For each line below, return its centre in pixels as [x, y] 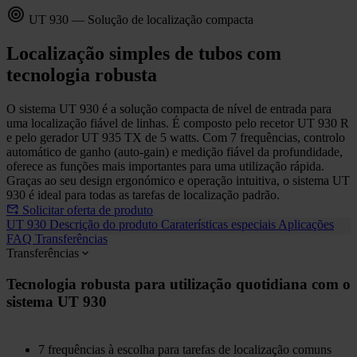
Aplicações [306, 224]
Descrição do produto [105, 224]
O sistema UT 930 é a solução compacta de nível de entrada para [169, 108]
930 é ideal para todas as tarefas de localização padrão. [143, 194]
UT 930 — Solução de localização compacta [139, 19]
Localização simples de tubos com [144, 53]
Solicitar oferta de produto [88, 210]
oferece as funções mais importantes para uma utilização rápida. [165, 166]
